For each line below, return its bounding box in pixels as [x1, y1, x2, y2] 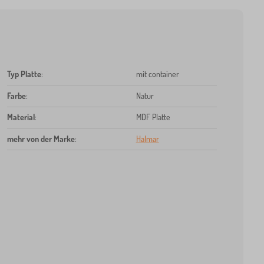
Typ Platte [6, 68, 41, 79]
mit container [136, 68, 179, 79]
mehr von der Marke [6, 133, 75, 144]
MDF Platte [136, 111, 170, 122]
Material [6, 111, 35, 122]
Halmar [136, 133, 159, 144]
